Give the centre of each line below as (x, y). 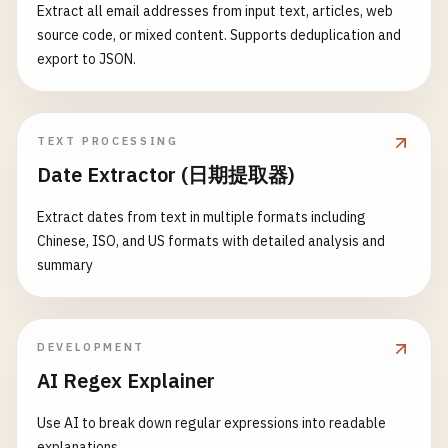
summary (65, 265)
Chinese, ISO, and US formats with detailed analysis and (211, 241)
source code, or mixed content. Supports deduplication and (219, 35)
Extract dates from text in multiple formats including (201, 217)
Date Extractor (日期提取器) (166, 174)
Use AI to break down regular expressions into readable (211, 423)
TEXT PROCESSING (108, 141)
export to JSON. (86, 59)
